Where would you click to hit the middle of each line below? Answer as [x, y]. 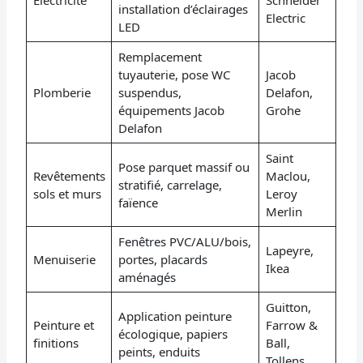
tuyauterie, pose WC [174, 74]
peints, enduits [159, 351]
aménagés [147, 277]
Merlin [284, 211]
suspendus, [149, 92]
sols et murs [67, 193]
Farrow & [291, 325]
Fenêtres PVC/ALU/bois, [184, 241]
